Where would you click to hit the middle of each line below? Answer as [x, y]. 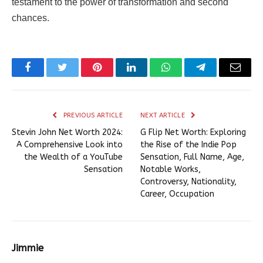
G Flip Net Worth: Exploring [193, 133]
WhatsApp [188, 76]
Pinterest [114, 76]
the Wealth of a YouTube [73, 157]
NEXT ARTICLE [164, 116]
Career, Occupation [177, 194]
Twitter [77, 76]
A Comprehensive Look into [70, 145]
